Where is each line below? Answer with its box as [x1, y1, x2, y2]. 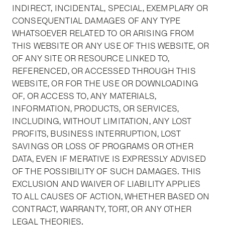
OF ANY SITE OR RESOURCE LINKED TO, [12, 54, 170, 63]
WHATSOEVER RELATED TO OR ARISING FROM [12, 29, 194, 38]
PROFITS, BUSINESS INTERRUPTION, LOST [12, 129, 181, 139]
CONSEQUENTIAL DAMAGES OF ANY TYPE [12, 16, 181, 26]
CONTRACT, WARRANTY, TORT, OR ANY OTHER [12, 204, 192, 214]
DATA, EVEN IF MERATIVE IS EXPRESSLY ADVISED [12, 154, 206, 164]
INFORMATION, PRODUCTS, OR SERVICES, [12, 104, 179, 114]
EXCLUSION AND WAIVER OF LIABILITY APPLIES [12, 179, 201, 189]
